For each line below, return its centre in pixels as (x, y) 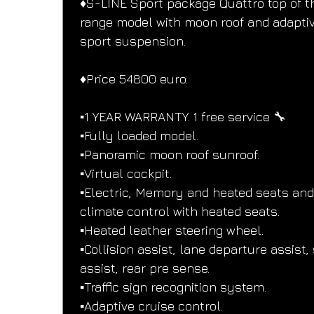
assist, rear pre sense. (145, 268)
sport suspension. (133, 41)
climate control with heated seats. (180, 212)
